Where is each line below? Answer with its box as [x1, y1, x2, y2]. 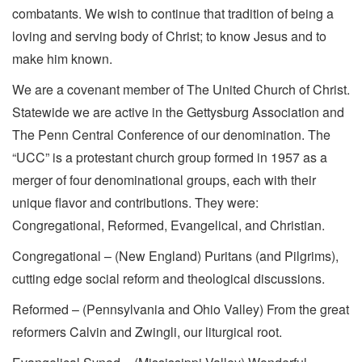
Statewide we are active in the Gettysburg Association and [12, 102, 344, 121]
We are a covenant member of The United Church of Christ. [12, 79, 350, 99]
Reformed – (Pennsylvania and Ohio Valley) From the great [12, 299, 349, 318]
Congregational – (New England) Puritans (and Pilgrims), [12, 246, 339, 265]
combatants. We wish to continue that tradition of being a [12, 3, 334, 23]
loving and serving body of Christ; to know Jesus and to [12, 26, 326, 45]
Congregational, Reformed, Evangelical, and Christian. [12, 215, 325, 234]
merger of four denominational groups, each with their [12, 170, 316, 189]
